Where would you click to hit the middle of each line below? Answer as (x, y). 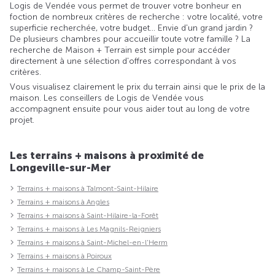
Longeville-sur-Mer (60, 167)
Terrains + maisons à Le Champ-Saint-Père (89, 269)
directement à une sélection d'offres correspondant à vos (123, 61)
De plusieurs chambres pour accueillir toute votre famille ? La (130, 39)
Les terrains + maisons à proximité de (107, 155)
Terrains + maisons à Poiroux (64, 256)
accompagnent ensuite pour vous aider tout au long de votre (130, 109)
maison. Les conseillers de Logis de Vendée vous (107, 98)
